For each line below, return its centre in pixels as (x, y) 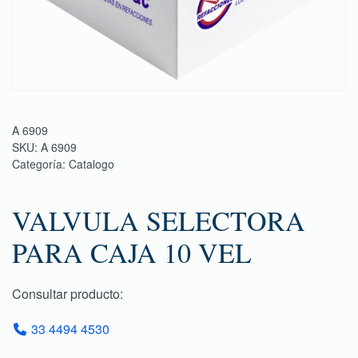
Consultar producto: (68, 294)
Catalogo (91, 164)
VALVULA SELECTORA (159, 221)
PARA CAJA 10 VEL (132, 253)
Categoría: (40, 164)
